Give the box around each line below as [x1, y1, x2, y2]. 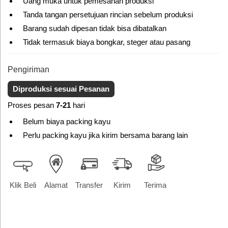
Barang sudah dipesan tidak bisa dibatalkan [23, 24, 166, 33]
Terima [144, 181, 166, 190]
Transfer [75, 181, 103, 190]
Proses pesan [8, 101, 56, 110]
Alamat [44, 181, 68, 190]
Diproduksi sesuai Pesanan [13, 84, 109, 94]
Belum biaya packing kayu [23, 117, 110, 126]
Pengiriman [8, 65, 49, 74]
